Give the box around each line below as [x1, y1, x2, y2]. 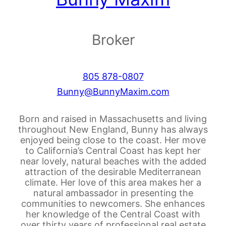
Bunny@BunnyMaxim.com [56, 86, 169, 97]
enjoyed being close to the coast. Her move [20, 134, 206, 145]
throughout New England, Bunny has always [18, 124, 208, 135]
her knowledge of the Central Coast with [26, 208, 200, 219]
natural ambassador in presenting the [33, 187, 193, 198]
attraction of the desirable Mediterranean [25, 166, 201, 177]
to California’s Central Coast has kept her [25, 145, 201, 156]
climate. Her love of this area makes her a [25, 177, 201, 188]
